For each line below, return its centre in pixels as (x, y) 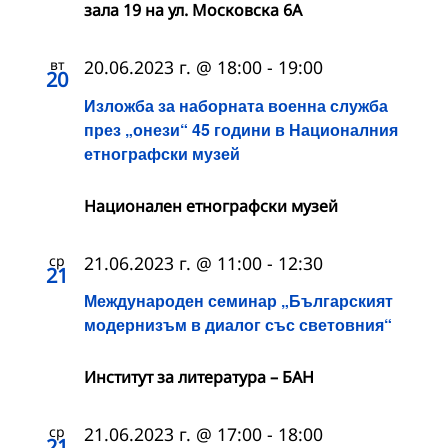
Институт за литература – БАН (199, 376)
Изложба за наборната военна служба (236, 105)
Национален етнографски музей (211, 205)
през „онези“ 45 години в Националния (241, 129)
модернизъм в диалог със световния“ (238, 324)
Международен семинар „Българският (238, 300)
